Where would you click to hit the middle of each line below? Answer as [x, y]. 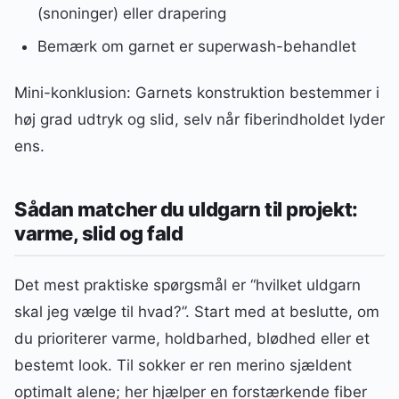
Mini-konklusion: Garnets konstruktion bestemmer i [197, 93]
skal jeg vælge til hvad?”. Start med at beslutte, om [197, 311]
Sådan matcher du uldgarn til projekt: [186, 209]
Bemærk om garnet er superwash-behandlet [196, 47]
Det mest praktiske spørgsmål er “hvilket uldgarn [187, 285]
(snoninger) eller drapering [131, 14]
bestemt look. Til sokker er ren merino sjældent [183, 365]
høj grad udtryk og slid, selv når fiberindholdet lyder [199, 120]
